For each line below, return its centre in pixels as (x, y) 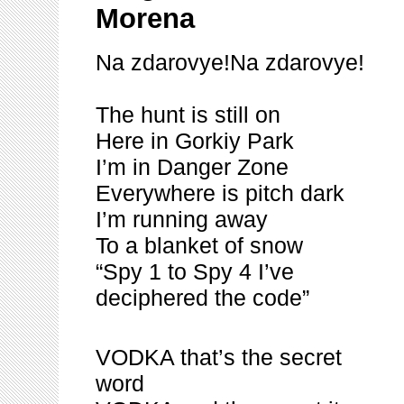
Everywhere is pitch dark (220, 193)
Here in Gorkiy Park (195, 141)
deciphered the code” (202, 298)
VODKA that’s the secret (219, 357)
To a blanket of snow (199, 245)
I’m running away (182, 219)
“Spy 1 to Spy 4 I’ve (195, 271)
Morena (145, 18)
